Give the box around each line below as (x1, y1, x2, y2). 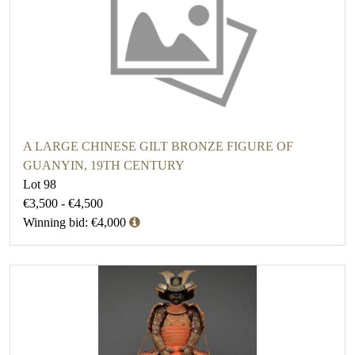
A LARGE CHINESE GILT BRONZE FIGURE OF (23, 139, 293, 154)
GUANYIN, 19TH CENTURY (23, 158, 185, 173)
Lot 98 (23, 177, 56, 192)
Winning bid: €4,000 (23, 216, 126, 230)
